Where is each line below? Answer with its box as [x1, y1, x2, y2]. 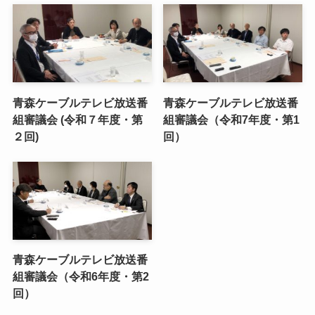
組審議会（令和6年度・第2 [12, 270, 149, 283]
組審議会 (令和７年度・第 [12, 112, 143, 126]
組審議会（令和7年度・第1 [163, 112, 300, 126]
